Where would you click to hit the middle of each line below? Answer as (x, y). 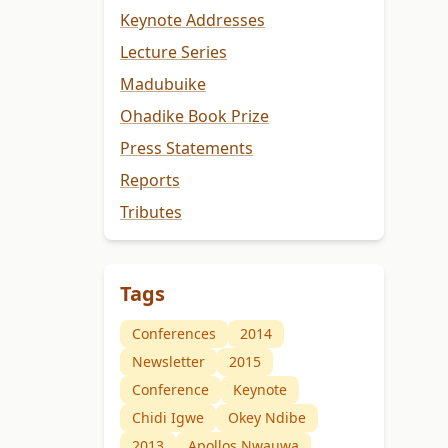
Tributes (151, 212)
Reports (150, 180)
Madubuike (163, 84)
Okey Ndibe (267, 418)
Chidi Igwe (168, 418)
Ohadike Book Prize (194, 116)
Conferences (174, 334)
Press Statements (186, 148)
